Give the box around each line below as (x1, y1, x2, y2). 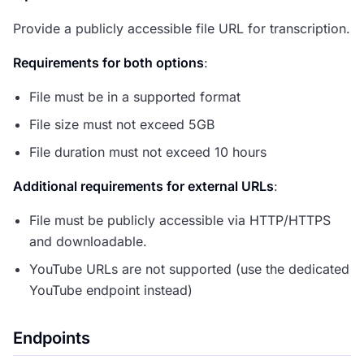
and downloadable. (29, 233, 147, 249)
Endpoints (13, 328, 90, 348)
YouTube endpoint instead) (29, 282, 193, 298)
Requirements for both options (13, 54, 204, 71)
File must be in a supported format (29, 89, 240, 105)
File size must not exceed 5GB (29, 116, 214, 132)
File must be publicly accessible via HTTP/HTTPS (29, 212, 331, 228)
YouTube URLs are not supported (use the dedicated (29, 261, 349, 277)
